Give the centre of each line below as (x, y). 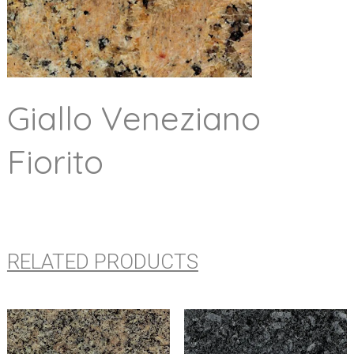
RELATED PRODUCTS (102, 261)
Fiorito (55, 162)
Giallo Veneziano (134, 119)
